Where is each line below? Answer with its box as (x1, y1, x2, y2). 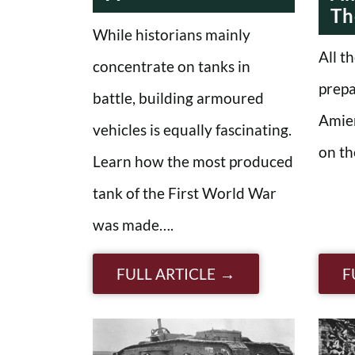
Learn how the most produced (93, 151, 293, 170)
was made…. (93, 215, 174, 234)
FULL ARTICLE (116, 264, 216, 283)
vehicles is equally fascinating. (93, 120, 292, 139)
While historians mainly (93, 25, 250, 44)
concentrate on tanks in (93, 56, 250, 75)
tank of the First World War (93, 183, 277, 202)
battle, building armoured (93, 88, 264, 107)
